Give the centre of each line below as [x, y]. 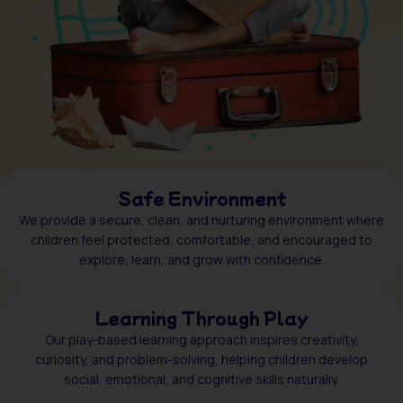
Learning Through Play [201, 317]
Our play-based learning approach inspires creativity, [201, 339]
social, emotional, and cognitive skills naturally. [201, 379]
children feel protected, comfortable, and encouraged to [201, 239]
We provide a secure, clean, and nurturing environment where [201, 219]
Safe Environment [201, 197]
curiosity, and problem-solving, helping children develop [201, 359]
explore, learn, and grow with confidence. [201, 259]
